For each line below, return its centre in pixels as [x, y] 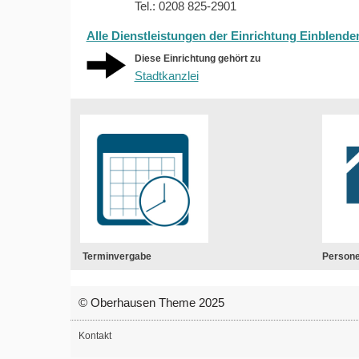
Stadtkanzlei [166, 76]
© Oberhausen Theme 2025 [151, 303]
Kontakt [95, 336]
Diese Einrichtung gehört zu [197, 59]
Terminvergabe [117, 257]
